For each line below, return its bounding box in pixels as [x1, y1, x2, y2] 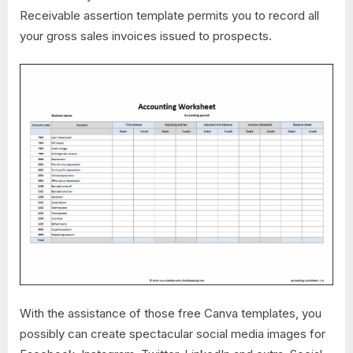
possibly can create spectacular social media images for [20, 325, 325, 341]
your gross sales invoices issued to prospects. [20, 28, 272, 43]
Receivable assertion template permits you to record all [20, 7, 319, 23]
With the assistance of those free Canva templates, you [20, 305, 321, 321]
